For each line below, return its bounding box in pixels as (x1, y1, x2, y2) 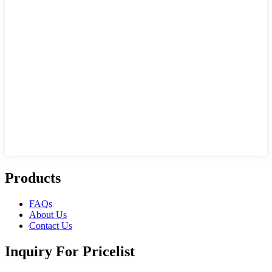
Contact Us (29, 220, 72, 231)
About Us (29, 209, 67, 220)
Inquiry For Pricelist (5, 243, 135, 259)
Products (5, 169, 61, 186)
